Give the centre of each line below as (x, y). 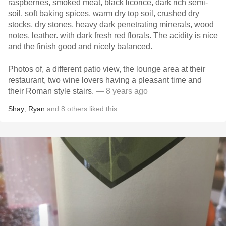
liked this (102, 109)
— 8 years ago (122, 91)
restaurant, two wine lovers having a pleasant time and (105, 80)
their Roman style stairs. (52, 91)
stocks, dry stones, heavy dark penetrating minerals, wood (111, 24)
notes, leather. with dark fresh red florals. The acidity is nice (113, 36)
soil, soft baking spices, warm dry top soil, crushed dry (104, 13)
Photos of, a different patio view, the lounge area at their (107, 69)
